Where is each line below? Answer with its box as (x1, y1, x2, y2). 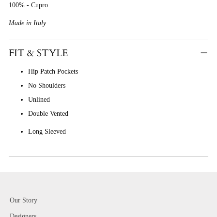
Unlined (28, 95, 50, 103)
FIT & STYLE (9, 46, 68, 60)
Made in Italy (9, 18, 46, 27)
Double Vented (28, 109, 68, 117)
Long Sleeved (28, 127, 66, 135)
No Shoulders (28, 81, 65, 89)
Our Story (10, 196, 37, 204)
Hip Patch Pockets (28, 67, 78, 75)
